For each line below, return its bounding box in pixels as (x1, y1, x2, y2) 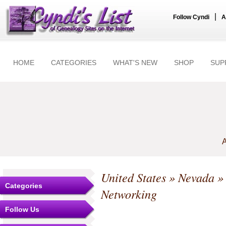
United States (101, 169, 166, 186)
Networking (101, 186, 157, 202)
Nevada (178, 169, 214, 186)
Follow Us (5, 205, 39, 213)
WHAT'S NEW (113, 59, 157, 67)
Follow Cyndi (173, 14, 209, 21)
